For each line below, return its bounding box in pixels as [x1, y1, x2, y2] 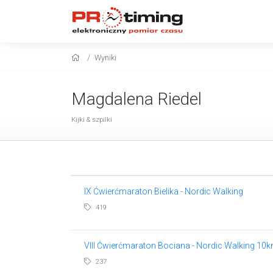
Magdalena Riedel [71, 88, 202, 109]
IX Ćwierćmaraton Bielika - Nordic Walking [83, 186, 243, 196]
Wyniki [94, 53, 116, 62]
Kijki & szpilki [71, 115, 112, 124]
